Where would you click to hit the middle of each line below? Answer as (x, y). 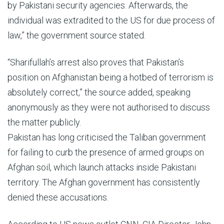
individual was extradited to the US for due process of (111, 20)
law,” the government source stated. (76, 35)
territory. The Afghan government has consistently (104, 182)
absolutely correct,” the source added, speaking (99, 92)
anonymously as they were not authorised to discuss (109, 107)
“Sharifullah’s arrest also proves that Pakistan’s (96, 62)
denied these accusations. (58, 197)
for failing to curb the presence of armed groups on (106, 152)
